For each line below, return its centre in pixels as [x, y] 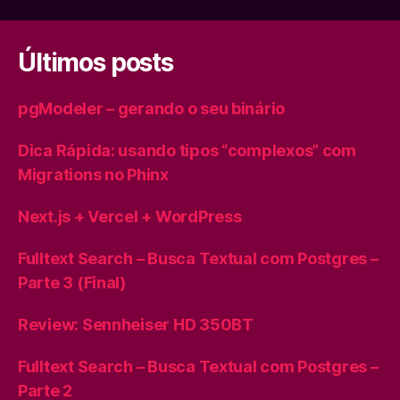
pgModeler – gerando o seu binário [152, 108]
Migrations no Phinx [93, 175]
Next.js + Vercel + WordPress [130, 217]
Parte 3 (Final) [72, 283]
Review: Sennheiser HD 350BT [136, 325]
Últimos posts [96, 62]
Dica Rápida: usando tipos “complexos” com [187, 150]
